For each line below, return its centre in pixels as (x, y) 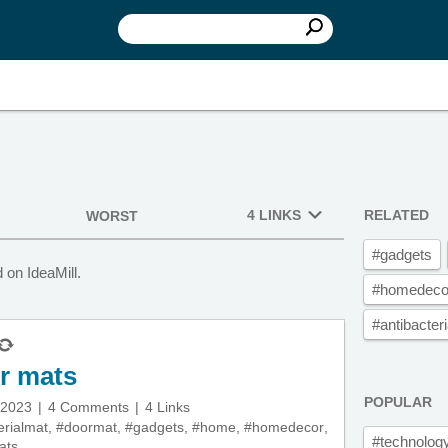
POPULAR (398, 402)
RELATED (396, 215)
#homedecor (284, 427)
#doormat (86, 427)
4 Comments (88, 407)
